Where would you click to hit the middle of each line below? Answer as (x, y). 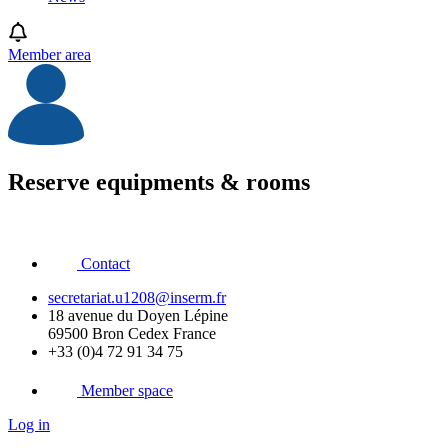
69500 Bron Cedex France (132, 334)
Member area (49, 54)
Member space (127, 391)
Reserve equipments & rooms (159, 182)
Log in (29, 425)
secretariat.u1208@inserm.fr (137, 298)
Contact (105, 264)
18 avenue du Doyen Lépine (138, 316)
